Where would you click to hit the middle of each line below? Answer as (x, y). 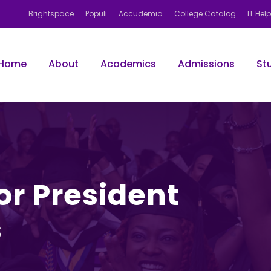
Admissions (206, 64)
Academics (128, 64)
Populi (96, 14)
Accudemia (141, 14)
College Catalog (205, 14)
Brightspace (51, 14)
